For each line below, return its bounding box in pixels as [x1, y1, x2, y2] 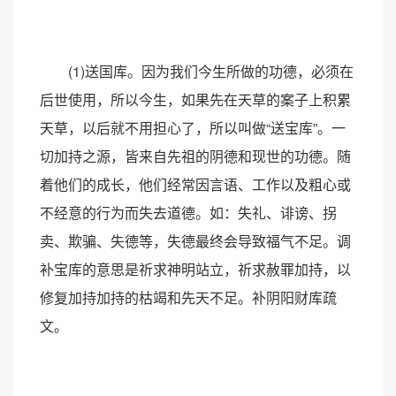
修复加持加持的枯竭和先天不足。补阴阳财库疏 [40, 287, 337, 308]
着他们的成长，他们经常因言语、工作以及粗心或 [40, 174, 351, 194]
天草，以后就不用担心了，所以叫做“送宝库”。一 [40, 118, 346, 138]
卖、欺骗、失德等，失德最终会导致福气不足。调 [40, 231, 351, 251]
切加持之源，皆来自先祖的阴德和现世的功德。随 [40, 146, 351, 166]
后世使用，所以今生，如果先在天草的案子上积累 [40, 89, 351, 110]
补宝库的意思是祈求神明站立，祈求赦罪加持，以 [40, 259, 351, 279]
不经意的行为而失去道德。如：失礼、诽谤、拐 [40, 202, 337, 223]
